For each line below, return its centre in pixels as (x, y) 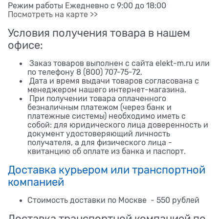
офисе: (25, 45)
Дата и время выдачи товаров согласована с (113, 81)
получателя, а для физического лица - (100, 142)
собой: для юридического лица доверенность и (118, 125)
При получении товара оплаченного (97, 99)
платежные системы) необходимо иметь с (107, 116)
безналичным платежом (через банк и (99, 107)
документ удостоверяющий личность (99, 134)
